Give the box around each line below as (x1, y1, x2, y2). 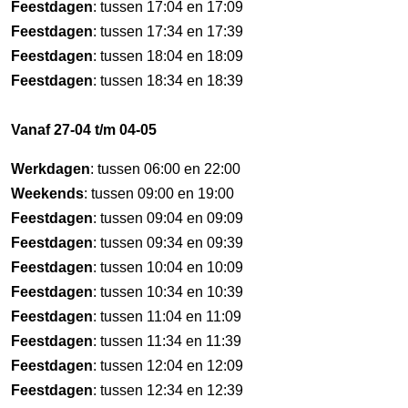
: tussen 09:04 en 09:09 (93, 210, 243, 226)
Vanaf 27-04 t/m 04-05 (11, 122, 157, 138)
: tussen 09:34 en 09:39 (93, 235, 243, 250)
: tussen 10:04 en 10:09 (93, 260, 243, 275)
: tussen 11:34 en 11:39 (93, 333, 241, 349)
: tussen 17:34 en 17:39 (93, 24, 243, 39)
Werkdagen (11, 161, 90, 177)
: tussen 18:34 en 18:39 (93, 73, 243, 88)
